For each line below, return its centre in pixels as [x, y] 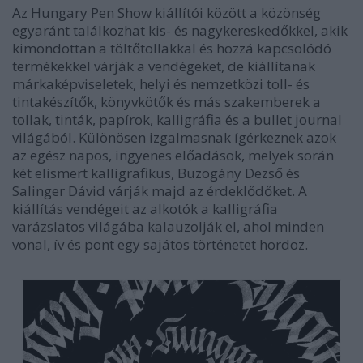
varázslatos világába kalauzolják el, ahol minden [168, 227]
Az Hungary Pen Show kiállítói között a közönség [167, 13]
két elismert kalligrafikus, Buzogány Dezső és [156, 173]
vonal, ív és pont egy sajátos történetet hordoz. [160, 245]
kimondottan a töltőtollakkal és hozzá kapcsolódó [172, 49]
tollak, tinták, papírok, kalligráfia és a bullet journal [177, 120]
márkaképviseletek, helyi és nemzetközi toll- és [161, 84]
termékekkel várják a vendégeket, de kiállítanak [164, 66]
